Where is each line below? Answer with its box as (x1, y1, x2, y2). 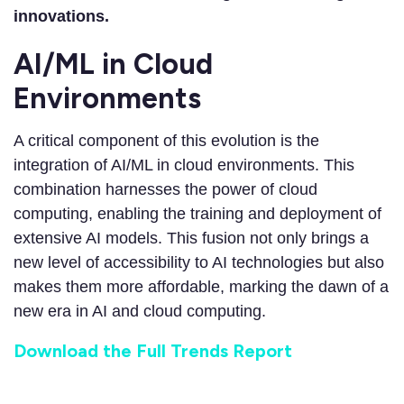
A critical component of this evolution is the (14, 132, 319, 151)
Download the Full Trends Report (14, 340, 292, 363)
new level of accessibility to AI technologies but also (14, 253, 384, 272)
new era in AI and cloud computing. (14, 302, 266, 321)
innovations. (14, 7, 109, 26)
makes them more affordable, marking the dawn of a (14, 278, 389, 297)
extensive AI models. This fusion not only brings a (14, 229, 369, 248)
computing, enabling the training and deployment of (14, 205, 381, 224)
